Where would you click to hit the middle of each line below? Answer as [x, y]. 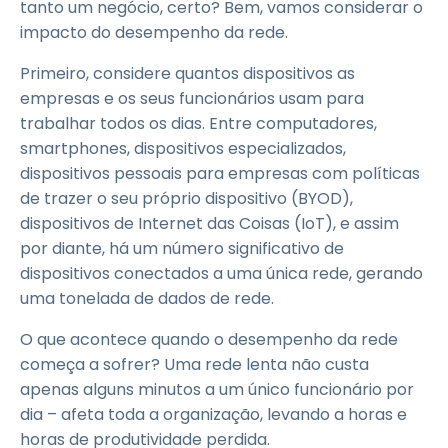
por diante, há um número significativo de [182, 248]
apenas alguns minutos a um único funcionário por [217, 389]
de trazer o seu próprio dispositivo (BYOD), [186, 198]
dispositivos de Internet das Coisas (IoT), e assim [209, 223]
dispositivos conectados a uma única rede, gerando [221, 273]
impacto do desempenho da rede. [154, 32]
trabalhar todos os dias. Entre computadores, [198, 123]
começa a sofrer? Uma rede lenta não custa [194, 364]
